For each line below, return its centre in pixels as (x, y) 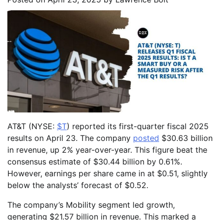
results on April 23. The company (70, 138)
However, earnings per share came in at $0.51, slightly (108, 174)
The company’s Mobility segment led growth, (91, 205)
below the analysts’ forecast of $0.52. (79, 185)
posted (146, 138)
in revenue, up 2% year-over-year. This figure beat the (107, 150)
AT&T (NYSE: (32, 126)
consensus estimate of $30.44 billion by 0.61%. (95, 162)
